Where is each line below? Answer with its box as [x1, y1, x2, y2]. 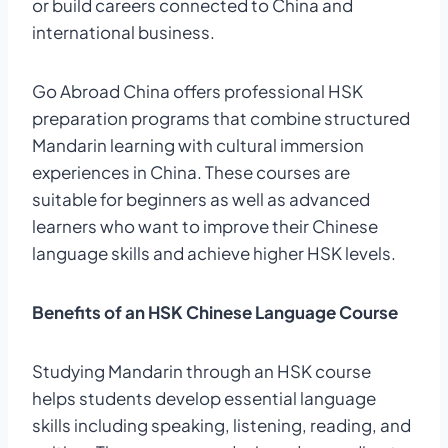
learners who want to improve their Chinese [32, 214, 378, 237]
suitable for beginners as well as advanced [32, 187, 370, 210]
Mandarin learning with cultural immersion [32, 133, 364, 156]
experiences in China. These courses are [32, 160, 350, 183]
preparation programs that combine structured [32, 106, 410, 129]
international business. [32, 20, 215, 43]
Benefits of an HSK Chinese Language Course [32, 300, 398, 323]
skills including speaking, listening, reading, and [32, 413, 411, 436]
